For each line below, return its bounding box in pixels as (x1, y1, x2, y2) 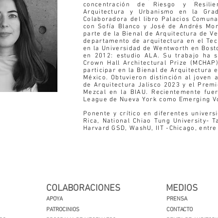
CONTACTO (166, 206, 193, 213)
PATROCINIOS (46, 206, 79, 213)
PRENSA (166, 196, 187, 202)
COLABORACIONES (46, 183, 120, 194)
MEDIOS (166, 183, 198, 194)
